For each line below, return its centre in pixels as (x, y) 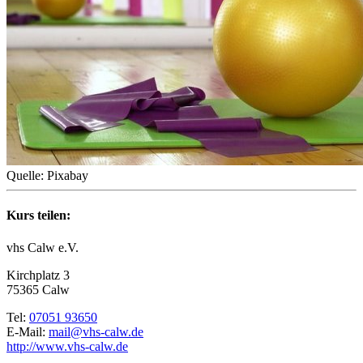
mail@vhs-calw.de (96, 331)
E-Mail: (28, 331)
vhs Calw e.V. (43, 247)
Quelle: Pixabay (47, 176)
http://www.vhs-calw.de (67, 346)
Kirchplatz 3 (38, 275)
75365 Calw (38, 289)
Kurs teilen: (38, 216)
